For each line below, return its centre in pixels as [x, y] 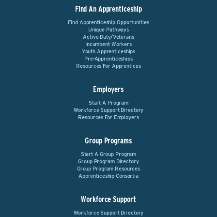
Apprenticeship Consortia [108, 176]
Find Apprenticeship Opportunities [108, 22]
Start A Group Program [108, 154]
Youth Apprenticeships [108, 51]
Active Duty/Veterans [108, 37]
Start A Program [108, 103]
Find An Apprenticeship [108, 9]
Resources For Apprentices [108, 66]
